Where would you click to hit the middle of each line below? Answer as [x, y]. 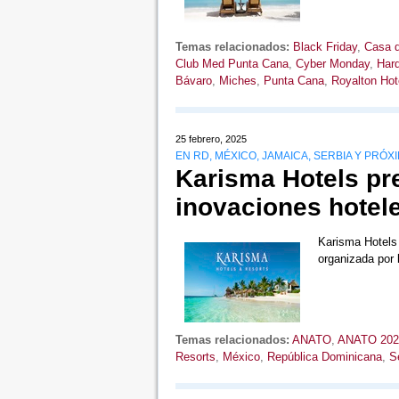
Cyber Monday [332, 64]
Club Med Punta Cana [232, 64]
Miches [237, 81]
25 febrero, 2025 [211, 139]
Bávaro [193, 81]
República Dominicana [324, 357]
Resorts [195, 357]
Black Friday [325, 47]
